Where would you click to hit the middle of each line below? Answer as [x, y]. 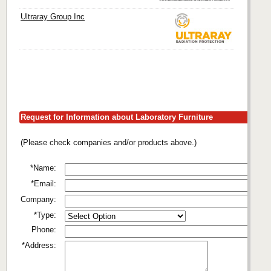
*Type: [45, 215]
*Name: [43, 168]
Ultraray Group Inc [53, 16]
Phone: [44, 229]
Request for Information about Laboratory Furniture [117, 117]
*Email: [44, 183]
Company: [38, 199]
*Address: [39, 245]
